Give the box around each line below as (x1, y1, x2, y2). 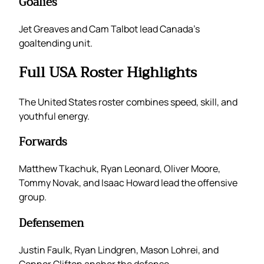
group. (19, 190, 47, 204)
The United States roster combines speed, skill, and (19, 95, 237, 108)
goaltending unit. (19, 36, 93, 49)
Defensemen (19, 213, 84, 233)
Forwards (19, 133, 67, 152)
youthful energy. (19, 109, 90, 123)
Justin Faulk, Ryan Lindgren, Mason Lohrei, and (19, 243, 219, 256)
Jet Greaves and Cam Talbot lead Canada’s (19, 22, 200, 35)
